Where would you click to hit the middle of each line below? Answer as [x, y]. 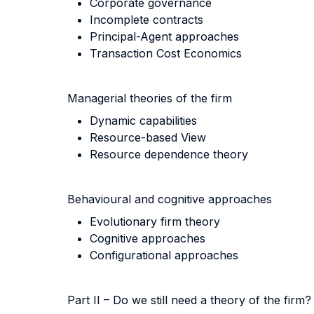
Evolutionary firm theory [155, 221]
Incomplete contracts [146, 20]
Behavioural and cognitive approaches [170, 199]
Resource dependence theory [169, 154]
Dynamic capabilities [143, 121]
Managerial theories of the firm [150, 98]
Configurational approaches [164, 255]
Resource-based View [148, 137]
